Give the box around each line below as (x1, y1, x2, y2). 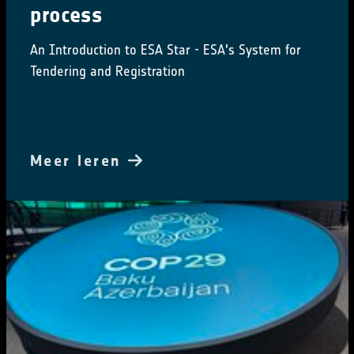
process (29, 2, 103, 29)
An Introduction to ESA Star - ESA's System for (29, 41, 301, 59)
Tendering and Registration (29, 62, 185, 81)
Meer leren (29, 151, 128, 171)
